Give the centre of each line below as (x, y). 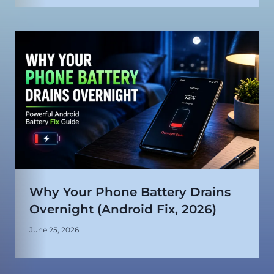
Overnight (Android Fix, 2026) (123, 209)
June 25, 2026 (54, 230)
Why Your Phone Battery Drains (130, 192)
